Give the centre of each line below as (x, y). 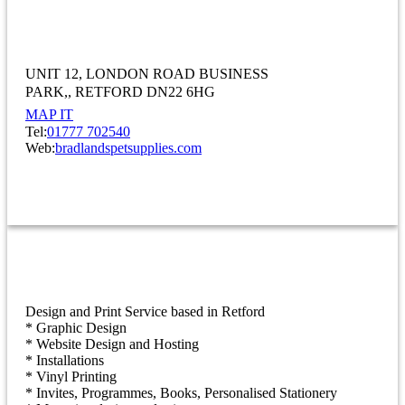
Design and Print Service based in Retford (145, 312)
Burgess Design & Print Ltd (154, 255)
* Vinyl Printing (71, 377)
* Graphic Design (76, 328)
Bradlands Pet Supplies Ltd (152, 17)
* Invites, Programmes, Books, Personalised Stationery (181, 393)
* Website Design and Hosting (112, 344)
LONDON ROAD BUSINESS (177, 74)
